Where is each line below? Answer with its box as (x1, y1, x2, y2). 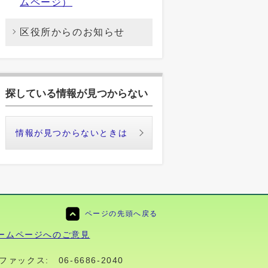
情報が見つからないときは (16, 127, 128, 138)
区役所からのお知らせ (20, 26, 125, 37)
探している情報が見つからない (5, 87, 148, 99)
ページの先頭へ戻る (84, 209, 158, 217)
